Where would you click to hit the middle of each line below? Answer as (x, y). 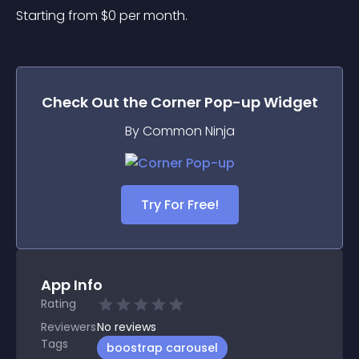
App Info (72, 285)
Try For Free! (179, 205)
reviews (135, 327)
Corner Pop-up (205, 102)
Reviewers (69, 327)
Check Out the (96, 102)
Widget (289, 102)
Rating (58, 304)
